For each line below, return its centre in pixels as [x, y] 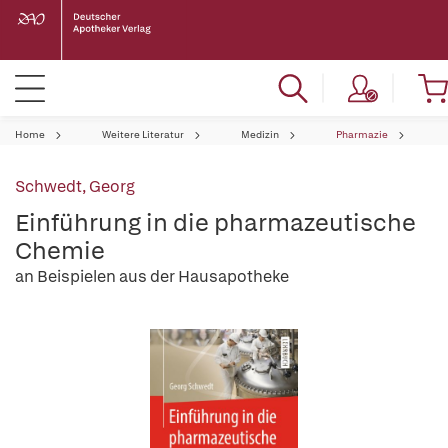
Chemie [60, 250]
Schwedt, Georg [75, 186]
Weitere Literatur [143, 134]
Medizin [260, 134]
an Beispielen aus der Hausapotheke [152, 276]
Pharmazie [362, 134]
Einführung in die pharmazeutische [215, 222]
